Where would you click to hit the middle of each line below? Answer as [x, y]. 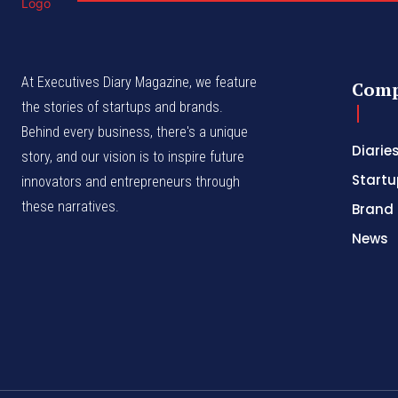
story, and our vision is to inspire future [133, 157]
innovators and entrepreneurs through [131, 182]
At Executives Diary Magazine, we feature [139, 83]
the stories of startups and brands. [122, 107]
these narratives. [70, 207]
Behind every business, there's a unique [135, 132]
